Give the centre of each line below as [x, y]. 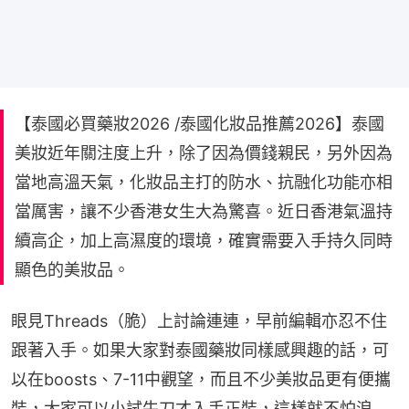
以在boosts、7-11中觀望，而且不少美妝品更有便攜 [201, 379]
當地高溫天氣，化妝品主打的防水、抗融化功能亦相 [204, 182]
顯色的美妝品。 [72, 269]
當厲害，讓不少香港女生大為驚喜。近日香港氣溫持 [204, 211]
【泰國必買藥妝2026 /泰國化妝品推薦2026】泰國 [199, 123]
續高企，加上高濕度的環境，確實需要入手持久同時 [204, 240]
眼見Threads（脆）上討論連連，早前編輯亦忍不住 [199, 320]
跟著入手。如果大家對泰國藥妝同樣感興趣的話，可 [200, 350]
